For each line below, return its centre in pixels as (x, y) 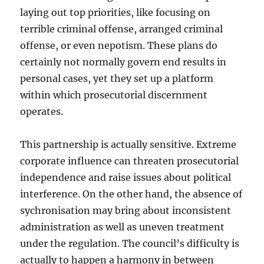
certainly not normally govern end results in (123, 62)
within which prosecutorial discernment (114, 95)
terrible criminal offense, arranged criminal (122, 29)
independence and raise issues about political (126, 177)
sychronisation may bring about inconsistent (126, 210)
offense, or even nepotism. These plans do (119, 45)
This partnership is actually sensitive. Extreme (128, 144)
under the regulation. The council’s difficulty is (130, 243)
